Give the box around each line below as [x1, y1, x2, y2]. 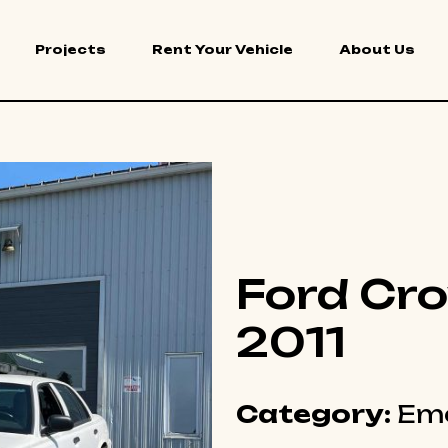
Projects [35, 42, 106, 57]
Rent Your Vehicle [152, 42, 293, 57]
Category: [236, 399, 391, 430]
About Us [339, 42, 415, 57]
